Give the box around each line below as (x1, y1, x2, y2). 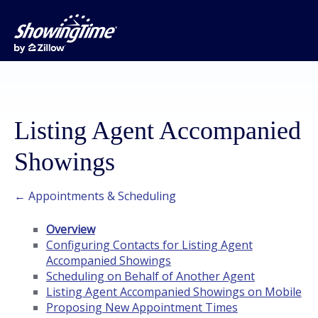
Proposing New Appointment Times (45, 300, 238, 315)
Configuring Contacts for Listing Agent (45, 237, 253, 253)
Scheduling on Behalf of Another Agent (45, 268, 255, 284)
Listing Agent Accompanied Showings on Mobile (45, 284, 302, 300)
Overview (45, 221, 95, 237)
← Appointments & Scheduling (14, 188, 176, 204)
